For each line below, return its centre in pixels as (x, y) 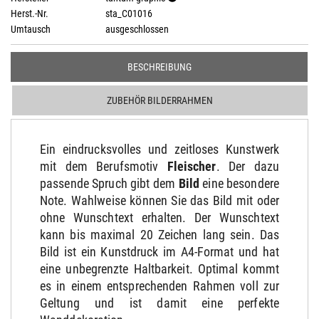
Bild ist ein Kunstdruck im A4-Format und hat (159, 252)
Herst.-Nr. (30, 14)
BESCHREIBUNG (159, 67)
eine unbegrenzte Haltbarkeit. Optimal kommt (159, 269)
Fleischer (192, 166)
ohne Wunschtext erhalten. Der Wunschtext (159, 218)
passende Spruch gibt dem (109, 183)
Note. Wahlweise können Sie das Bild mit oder (159, 200)
